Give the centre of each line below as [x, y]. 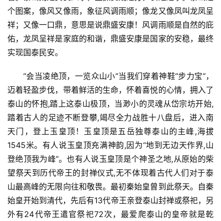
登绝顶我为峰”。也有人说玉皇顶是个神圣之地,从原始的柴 [110, 159]
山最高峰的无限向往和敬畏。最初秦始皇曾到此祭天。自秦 [110, 186]
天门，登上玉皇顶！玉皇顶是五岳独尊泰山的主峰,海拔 [110, 131]
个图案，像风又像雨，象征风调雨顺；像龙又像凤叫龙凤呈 [110, 11]
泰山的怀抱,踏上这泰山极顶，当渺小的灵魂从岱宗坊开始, [110, 103]
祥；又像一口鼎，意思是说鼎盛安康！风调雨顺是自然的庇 [110, 24]
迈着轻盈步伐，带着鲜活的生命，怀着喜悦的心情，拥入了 [110, 90]
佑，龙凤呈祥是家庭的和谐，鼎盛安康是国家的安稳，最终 [110, 38]
